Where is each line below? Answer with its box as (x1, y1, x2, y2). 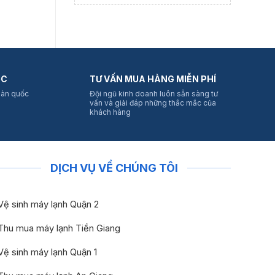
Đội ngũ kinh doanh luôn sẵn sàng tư (89, 89, 218, 99)
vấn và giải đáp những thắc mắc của (89, 98, 216, 108)
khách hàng (89, 107, 131, 117)
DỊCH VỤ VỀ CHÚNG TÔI (50, 161, 178, 175)
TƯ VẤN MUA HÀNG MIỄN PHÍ (89, 74, 216, 85)
